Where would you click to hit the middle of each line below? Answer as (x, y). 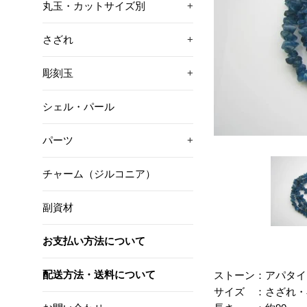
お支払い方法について (94, 241)
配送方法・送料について (99, 274)
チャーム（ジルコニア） (99, 174)
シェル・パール (78, 107)
